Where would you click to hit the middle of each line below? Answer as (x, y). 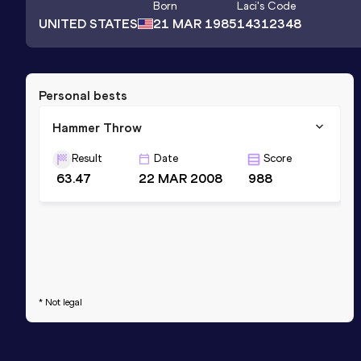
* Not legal (60, 302)
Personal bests (83, 95)
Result (87, 158)
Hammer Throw (97, 127)
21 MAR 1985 (195, 24)
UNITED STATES (88, 23)
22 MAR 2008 (181, 178)
